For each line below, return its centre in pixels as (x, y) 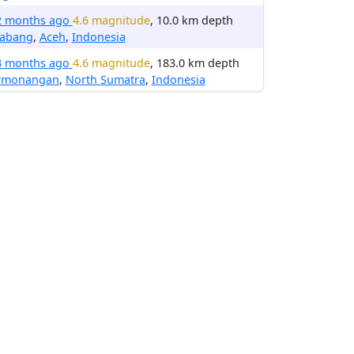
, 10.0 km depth (191, 20)
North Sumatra (105, 79)
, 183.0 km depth (194, 63)
